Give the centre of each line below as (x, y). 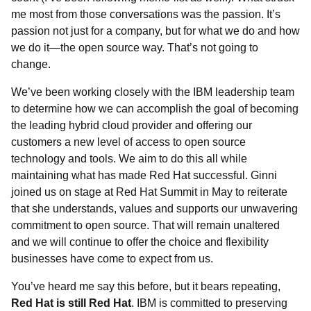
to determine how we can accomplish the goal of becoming (155, 109)
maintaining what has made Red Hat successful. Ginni (144, 175)
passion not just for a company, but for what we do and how (155, 31)
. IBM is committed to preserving (209, 303)
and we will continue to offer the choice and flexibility (140, 242)
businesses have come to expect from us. (114, 259)
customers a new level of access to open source (128, 142)
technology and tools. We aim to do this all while (129, 159)
